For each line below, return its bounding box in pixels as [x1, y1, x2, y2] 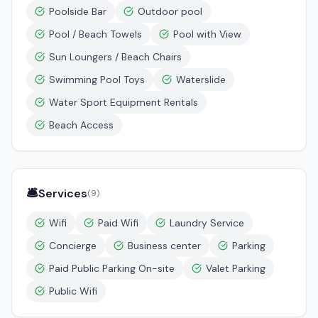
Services [38, 185, 87, 201]
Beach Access [49, 119, 114, 131]
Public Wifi [49, 285, 97, 297]
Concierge [49, 239, 97, 252]
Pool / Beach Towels [49, 28, 142, 40]
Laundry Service [170, 216, 244, 229]
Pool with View [173, 28, 241, 40]
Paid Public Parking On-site [49, 262, 175, 275]
